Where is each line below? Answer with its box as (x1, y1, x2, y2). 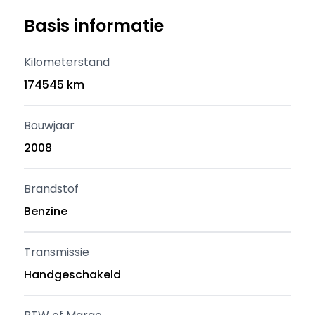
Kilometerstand (24, 54, 110, 70)
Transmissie (24, 244, 90, 260)
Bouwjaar (24, 117, 75, 134)
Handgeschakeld (24, 266, 122, 283)
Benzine (24, 203, 68, 219)
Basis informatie (24, 14, 165, 37)
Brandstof (24, 181, 79, 197)
